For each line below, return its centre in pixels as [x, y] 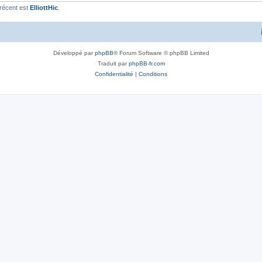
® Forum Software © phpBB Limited [161, 53]
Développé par [74, 53]
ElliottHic [44, 8]
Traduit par [113, 63]
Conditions [153, 74]
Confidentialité [114, 74]
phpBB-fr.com [146, 63]
